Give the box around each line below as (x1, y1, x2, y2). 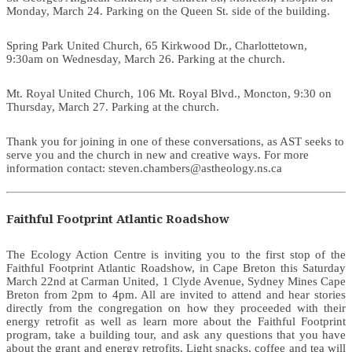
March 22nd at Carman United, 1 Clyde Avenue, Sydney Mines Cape (6, 274, 346, 288)
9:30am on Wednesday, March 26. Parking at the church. (6, 52, 285, 65)
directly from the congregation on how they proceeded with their (6, 301, 346, 314)
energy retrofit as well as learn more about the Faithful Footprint (6, 314, 346, 328)
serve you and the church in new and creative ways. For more (6, 148, 309, 161)
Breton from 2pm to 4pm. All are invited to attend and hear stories (6, 288, 346, 301)
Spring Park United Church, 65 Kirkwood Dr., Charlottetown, (6, 38, 307, 52)
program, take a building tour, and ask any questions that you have (6, 328, 346, 341)
